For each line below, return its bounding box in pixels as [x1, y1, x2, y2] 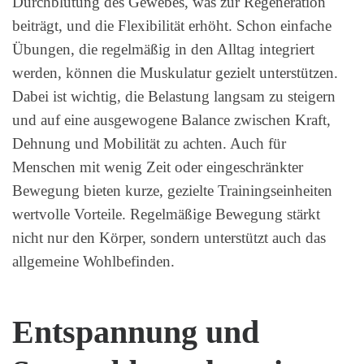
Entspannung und [12, 314, 259, 351]
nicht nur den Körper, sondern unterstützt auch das [12, 228, 326, 246]
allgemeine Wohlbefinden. [12, 252, 175, 270]
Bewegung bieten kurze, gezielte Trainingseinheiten [12, 181, 332, 199]
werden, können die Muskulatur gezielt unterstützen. [12, 63, 338, 81]
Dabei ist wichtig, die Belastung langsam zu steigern [12, 87, 336, 105]
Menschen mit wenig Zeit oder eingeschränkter [12, 158, 303, 175]
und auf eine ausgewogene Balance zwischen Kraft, [12, 110, 331, 128]
